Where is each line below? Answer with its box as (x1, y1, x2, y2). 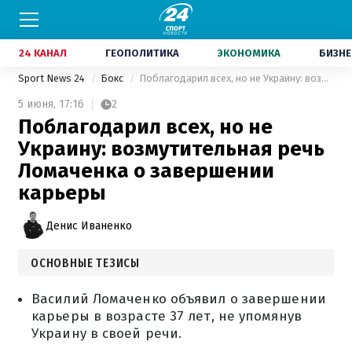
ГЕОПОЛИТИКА (105, 47, 179, 59)
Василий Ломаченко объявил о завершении (31, 291, 326, 307)
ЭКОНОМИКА (218, 47, 280, 59)
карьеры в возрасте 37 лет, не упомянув (31, 308, 302, 324)
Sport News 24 (18, 72, 87, 84)
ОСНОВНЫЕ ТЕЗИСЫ (31, 255, 140, 270)
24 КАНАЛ (19, 47, 67, 59)
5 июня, (18, 97, 56, 111)
